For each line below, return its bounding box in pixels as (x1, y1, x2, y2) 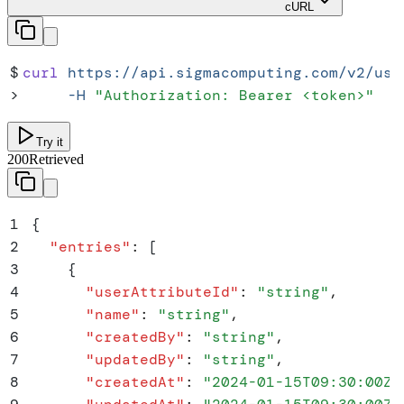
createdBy (95, 326, 176, 346)
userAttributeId (95, 281, 230, 301)
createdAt (95, 372, 176, 391)
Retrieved (29, 151, 84, 167)
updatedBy (95, 349, 176, 369)
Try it (36, 134, 63, 149)
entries (59, 236, 122, 256)
